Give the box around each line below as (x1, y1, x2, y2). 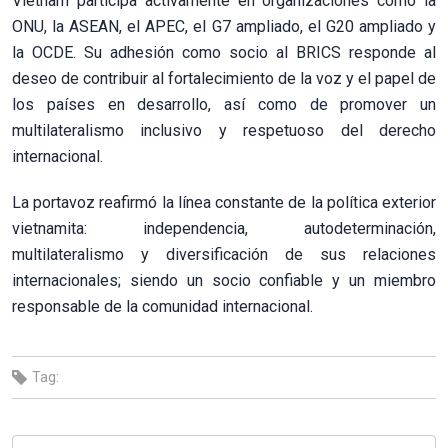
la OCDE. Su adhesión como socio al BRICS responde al (12, 42, 436, 62)
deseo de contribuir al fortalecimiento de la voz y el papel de (12, 68, 436, 88)
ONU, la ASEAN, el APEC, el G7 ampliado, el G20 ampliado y (12, 16, 436, 36)
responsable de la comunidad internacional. (12, 296, 313, 316)
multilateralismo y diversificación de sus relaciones (12, 244, 436, 264)
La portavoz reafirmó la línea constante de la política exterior (12, 192, 436, 212)
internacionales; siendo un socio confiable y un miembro (12, 270, 436, 290)
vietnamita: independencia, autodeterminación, (12, 218, 436, 238)
